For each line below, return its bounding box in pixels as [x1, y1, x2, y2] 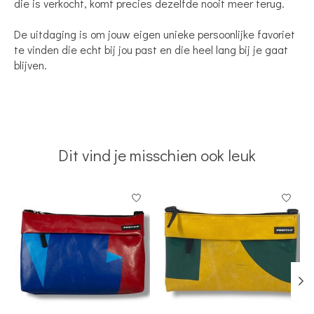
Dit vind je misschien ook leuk [58, 144, 256, 165]
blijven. [14, 57, 47, 72]
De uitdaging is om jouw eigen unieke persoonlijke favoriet [14, 26, 295, 41]
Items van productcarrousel [14, 184, 146, 200]
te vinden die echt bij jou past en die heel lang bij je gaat [14, 41, 288, 57]
